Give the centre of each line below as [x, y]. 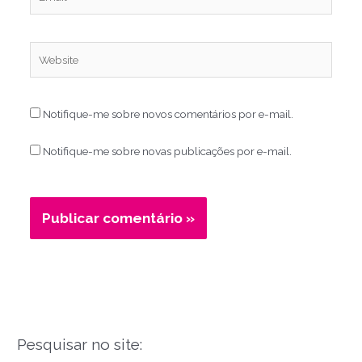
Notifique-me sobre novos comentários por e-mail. [168, 114]
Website [48, 50]
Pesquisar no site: [80, 345]
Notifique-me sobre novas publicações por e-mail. [167, 152]
